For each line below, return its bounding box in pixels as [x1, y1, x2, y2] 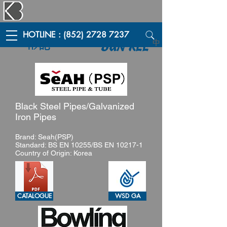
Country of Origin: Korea [15, 149, 92, 157]
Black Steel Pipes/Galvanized [15, 101, 134, 111]
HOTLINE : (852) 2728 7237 [23, 29, 129, 40]
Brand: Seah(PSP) [15, 133, 73, 141]
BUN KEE [101, 40, 149, 54]
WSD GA [115, 192, 140, 200]
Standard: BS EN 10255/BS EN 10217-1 [15, 141, 143, 149]
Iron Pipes [15, 111, 56, 122]
